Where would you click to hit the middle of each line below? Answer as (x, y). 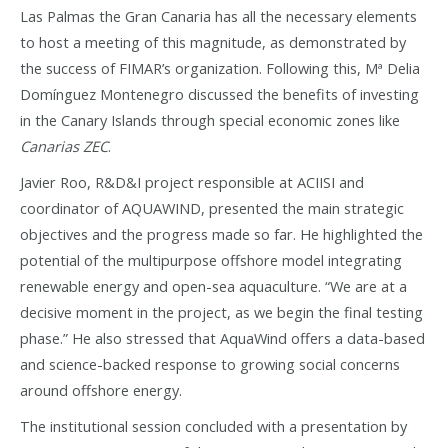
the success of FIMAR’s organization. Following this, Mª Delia (220, 67)
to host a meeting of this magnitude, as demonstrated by (213, 41)
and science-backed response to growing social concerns (210, 363)
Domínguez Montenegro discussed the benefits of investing (219, 93)
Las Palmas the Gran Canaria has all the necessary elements (218, 15)
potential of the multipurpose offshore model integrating (211, 259)
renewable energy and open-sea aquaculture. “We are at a (213, 285)
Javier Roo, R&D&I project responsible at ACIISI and (192, 181)
